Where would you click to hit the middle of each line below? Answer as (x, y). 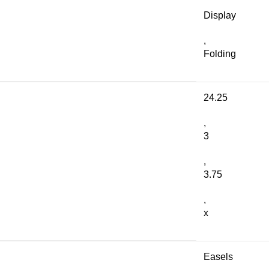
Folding (220, 54)
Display (220, 15)
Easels (218, 257)
